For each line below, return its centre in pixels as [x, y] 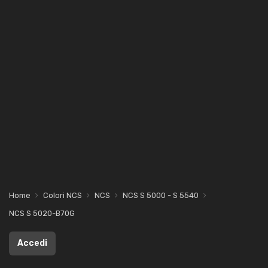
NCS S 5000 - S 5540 [161, 195]
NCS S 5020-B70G [42, 213]
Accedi [32, 243]
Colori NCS [63, 195]
